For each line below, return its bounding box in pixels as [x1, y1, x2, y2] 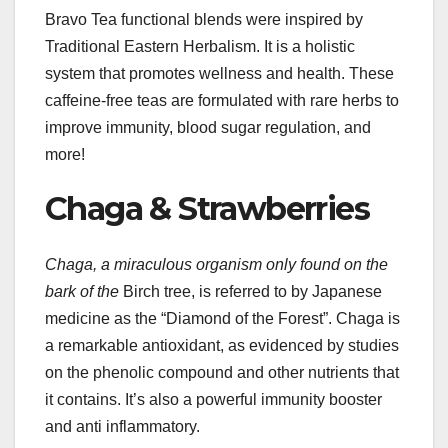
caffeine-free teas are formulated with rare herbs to [45, 91, 399, 109]
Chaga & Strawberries [45, 188, 369, 228]
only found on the [266, 256, 388, 274]
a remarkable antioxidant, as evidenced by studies [45, 337, 399, 355]
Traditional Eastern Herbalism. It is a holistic [45, 37, 355, 55]
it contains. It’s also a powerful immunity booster [45, 391, 382, 409]
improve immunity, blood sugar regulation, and [45, 118, 371, 136]
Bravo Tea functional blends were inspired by [45, 10, 363, 28]
